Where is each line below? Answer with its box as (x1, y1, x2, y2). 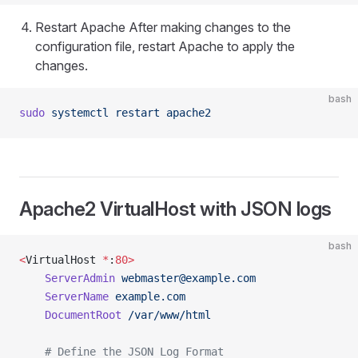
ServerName (19, 290, 109, 303)
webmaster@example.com (121, 272, 256, 284)
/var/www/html (121, 308, 211, 321)
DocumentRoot (19, 308, 121, 321)
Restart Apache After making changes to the (35, 19, 291, 35)
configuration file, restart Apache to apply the (35, 38, 295, 54)
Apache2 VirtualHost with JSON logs (19, 197, 332, 221)
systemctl (45, 106, 109, 119)
